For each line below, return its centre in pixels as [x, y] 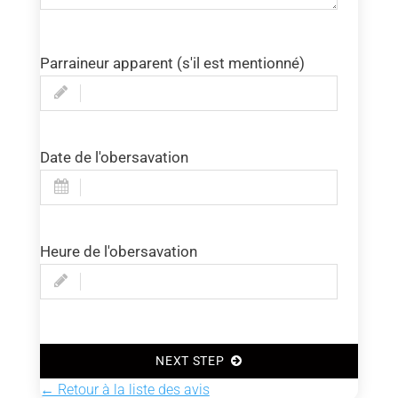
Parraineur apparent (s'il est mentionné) [172, 64]
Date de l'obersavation [114, 158]
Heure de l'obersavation [118, 252]
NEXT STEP [193, 361]
